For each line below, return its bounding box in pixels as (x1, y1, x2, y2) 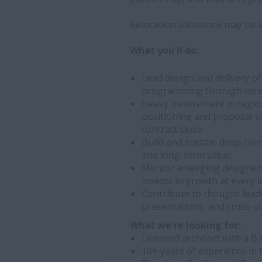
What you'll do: (130, 43, 199, 57)
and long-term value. (142, 148, 232, 161)
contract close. (142, 122, 204, 136)
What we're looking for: (130, 218, 241, 232)
